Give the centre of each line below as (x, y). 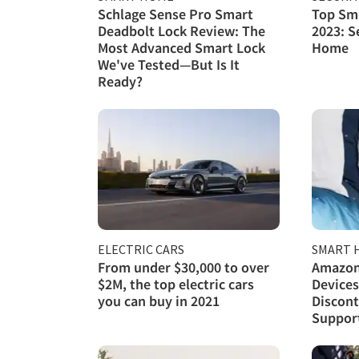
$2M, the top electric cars (176, 284)
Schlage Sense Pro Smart (175, 14)
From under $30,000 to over (184, 267)
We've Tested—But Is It (169, 64)
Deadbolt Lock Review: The (182, 30)
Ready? (120, 81)
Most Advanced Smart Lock (182, 47)
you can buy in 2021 (159, 301)
